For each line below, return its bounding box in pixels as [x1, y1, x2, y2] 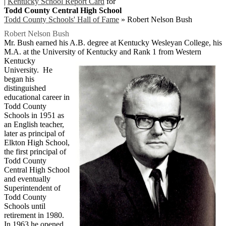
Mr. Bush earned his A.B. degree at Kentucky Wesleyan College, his [4, 38, 222, 47]
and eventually [4, 175, 50, 184]
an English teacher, [4, 120, 64, 129]
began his [4, 75, 34, 84]
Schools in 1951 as [4, 111, 64, 120]
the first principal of [4, 147, 66, 156]
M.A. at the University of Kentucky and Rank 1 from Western [4, 47, 201, 56]
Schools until [4, 202, 45, 211]
